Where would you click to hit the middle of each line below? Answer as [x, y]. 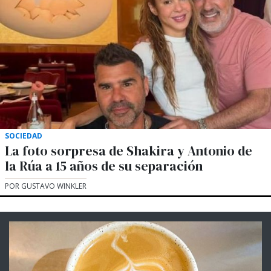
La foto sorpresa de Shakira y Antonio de [129, 151]
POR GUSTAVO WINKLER [46, 186]
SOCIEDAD [24, 136]
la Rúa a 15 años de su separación [104, 166]
